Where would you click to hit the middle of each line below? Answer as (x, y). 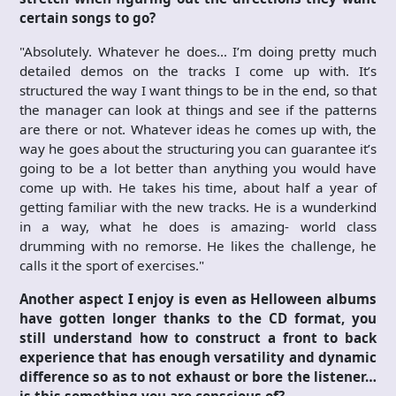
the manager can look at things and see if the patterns (198, 109)
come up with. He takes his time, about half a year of (198, 187)
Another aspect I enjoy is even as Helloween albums (198, 298)
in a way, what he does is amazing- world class (198, 226)
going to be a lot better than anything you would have (198, 168)
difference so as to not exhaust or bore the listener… (198, 376)
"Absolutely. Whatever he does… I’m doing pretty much (198, 51)
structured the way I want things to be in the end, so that (198, 90)
